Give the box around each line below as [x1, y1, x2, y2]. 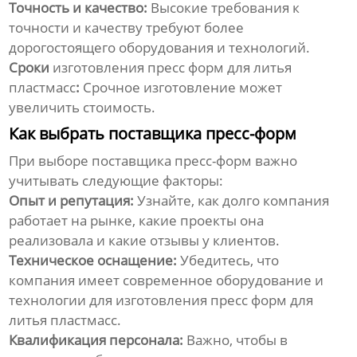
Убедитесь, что [177, 251, 280, 270]
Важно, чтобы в [183, 331, 288, 350]
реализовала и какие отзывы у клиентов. [9, 231, 280, 250]
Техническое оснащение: [9, 251, 178, 270]
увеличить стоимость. [9, 98, 156, 117]
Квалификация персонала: [9, 331, 184, 350]
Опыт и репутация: [9, 191, 135, 210]
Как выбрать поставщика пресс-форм [9, 123, 297, 145]
